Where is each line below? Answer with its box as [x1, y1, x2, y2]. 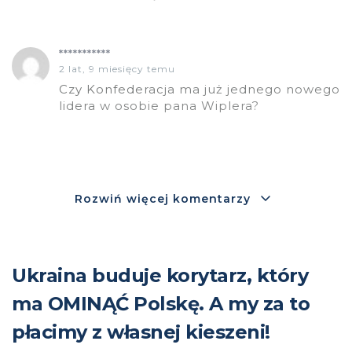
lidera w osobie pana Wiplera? [59, 98, 259, 114]
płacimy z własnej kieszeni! [12, 321, 270, 344]
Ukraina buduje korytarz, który [12, 264, 308, 288]
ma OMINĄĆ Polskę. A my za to [12, 292, 310, 316]
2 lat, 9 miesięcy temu [59, 63, 175, 75]
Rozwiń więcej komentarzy [75, 191, 251, 206]
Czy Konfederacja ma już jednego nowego [59, 82, 340, 97]
